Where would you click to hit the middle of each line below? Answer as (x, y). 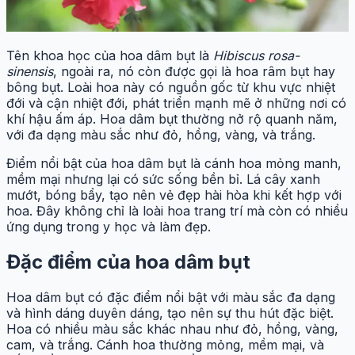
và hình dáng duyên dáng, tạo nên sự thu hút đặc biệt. (170, 313)
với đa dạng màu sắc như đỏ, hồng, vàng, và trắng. (161, 135)
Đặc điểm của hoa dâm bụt (128, 262)
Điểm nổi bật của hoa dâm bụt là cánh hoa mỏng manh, (174, 164)
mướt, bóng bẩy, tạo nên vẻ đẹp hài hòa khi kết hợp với (174, 195)
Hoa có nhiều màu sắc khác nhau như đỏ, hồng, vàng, (172, 329)
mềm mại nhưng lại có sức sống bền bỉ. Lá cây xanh (163, 179)
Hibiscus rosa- (256, 56)
